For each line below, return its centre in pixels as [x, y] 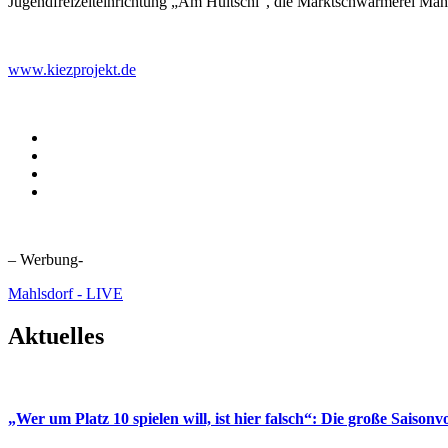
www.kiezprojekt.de [72, 70]
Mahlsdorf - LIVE [65, 294]
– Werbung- [45, 260]
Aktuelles [56, 336]
